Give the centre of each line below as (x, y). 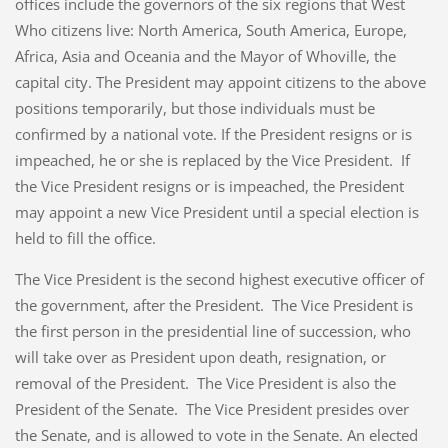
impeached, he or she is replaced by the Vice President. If (212, 160)
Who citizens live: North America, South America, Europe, (210, 30)
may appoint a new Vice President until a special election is (216, 212)
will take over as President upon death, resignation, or (200, 357)
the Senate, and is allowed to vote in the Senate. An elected (216, 435)
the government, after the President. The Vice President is (213, 305)
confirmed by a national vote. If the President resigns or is (213, 134)
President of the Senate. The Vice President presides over (211, 409)
